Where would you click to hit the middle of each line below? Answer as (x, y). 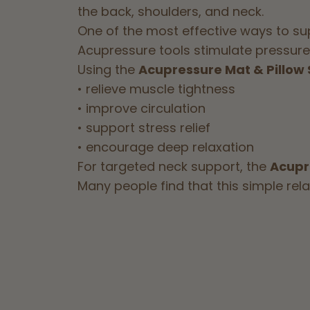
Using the (108, 70)
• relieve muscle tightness (156, 89)
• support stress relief (144, 128)
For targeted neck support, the (174, 167)
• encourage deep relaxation (166, 147)
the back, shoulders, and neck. (171, 12)
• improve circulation (142, 109)
